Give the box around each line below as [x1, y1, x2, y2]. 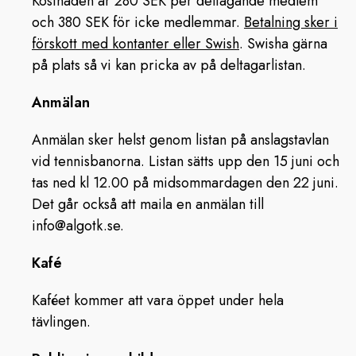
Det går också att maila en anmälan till [32, 194, 264, 215]
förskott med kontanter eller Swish [32, 33, 239, 54]
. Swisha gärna [239, 33, 327, 54]
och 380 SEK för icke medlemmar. [32, 12, 244, 33]
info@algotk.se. [32, 215, 124, 236]
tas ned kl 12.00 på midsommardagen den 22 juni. [32, 172, 339, 193]
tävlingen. [32, 311, 91, 332]
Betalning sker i [244, 12, 338, 33]
